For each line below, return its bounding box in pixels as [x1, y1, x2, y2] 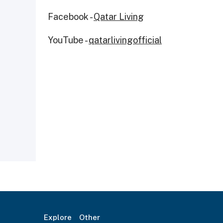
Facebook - [48, 11, 94, 22]
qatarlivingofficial [89, 34, 162, 45]
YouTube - [48, 34, 89, 45]
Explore [44, 213, 72, 222]
